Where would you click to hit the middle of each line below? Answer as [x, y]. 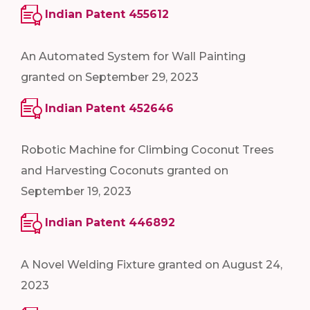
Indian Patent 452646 [109, 108]
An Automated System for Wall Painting [133, 56]
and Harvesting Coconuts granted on [125, 171]
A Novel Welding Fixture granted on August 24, [152, 265]
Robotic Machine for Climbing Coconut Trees [147, 150]
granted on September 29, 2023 [110, 77]
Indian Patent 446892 [110, 223]
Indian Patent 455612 [107, 14]
